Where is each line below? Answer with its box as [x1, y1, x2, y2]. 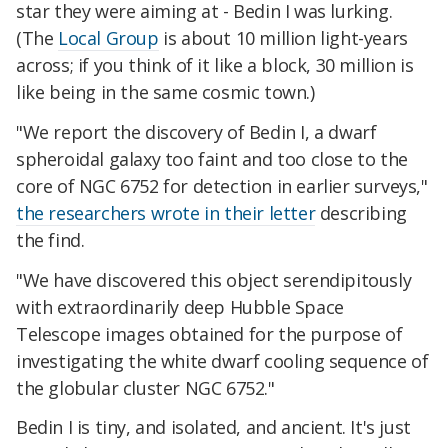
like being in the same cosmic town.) [16, 80, 315, 105]
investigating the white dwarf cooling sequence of [16, 348, 429, 373]
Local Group [58, 26, 159, 51]
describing [315, 200, 407, 225]
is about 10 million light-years [158, 26, 408, 51]
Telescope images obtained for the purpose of [16, 321, 403, 346]
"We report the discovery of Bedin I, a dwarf [16, 119, 377, 144]
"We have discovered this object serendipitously [16, 267, 412, 292]
